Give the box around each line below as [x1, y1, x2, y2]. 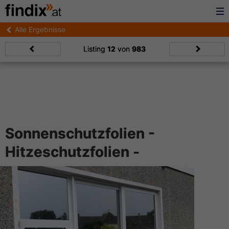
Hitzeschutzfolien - [5, 143, 140, 161]
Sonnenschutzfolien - [5, 125, 155, 142]
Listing [83, 44, 107, 53]
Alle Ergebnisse [15, 25, 65, 34]
